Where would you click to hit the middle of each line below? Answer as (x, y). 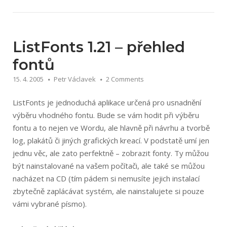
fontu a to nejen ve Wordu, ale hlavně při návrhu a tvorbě (111, 128)
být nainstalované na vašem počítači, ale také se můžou (109, 166)
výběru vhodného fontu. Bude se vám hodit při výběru (106, 115)
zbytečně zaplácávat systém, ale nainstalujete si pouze (108, 191)
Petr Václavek (75, 79)
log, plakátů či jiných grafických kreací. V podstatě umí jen (111, 140)
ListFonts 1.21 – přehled (99, 47)
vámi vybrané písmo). (50, 204)
